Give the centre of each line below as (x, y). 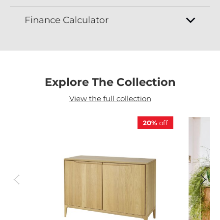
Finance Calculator (67, 20)
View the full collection (110, 99)
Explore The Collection (110, 82)
